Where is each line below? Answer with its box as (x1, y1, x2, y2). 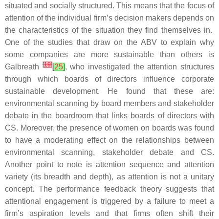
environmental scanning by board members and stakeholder (5, 99, 214, 108)
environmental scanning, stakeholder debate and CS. (5, 148, 214, 156)
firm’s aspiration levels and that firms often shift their (5, 209, 214, 218)
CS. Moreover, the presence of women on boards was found (5, 124, 214, 132)
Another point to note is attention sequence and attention (5, 160, 214, 169)
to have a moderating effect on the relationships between (5, 136, 214, 144)
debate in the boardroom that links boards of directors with (5, 111, 214, 120)
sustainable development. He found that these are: (5, 87, 214, 95)
